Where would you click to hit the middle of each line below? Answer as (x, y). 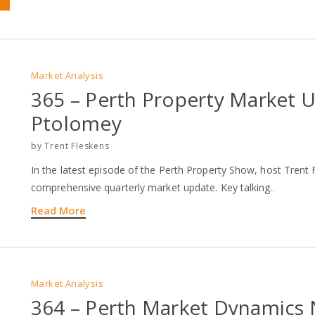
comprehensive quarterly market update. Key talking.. (153, 187)
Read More (58, 210)
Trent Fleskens (77, 146)
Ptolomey (76, 123)
